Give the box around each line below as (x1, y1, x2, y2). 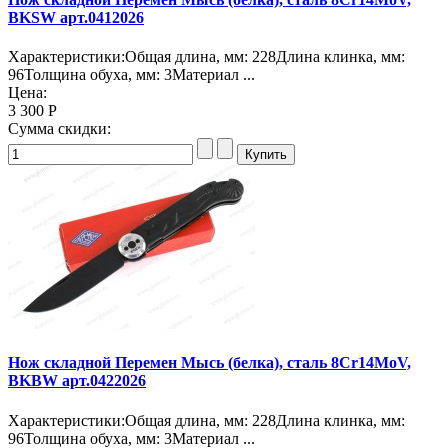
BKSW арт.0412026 (8, 8, 144, 26)
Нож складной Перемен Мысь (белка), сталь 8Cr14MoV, (8, 354, 411, 372)
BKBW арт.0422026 (8, 372, 146, 390)
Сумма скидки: (8, 120, 111, 138)
